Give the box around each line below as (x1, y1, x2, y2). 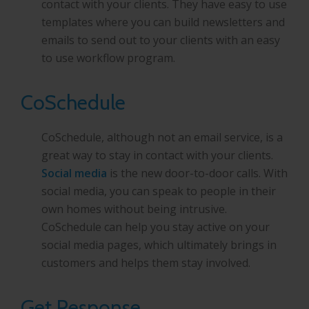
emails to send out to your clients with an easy (41, 32, 280, 48)
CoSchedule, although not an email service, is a (41, 129, 283, 145)
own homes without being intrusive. (41, 201, 227, 217)
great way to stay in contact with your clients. (41, 147, 273, 163)
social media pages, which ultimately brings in (41, 237, 277, 252)
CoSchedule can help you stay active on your (41, 219, 270, 235)
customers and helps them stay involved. (41, 255, 250, 270)
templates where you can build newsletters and (41, 14, 285, 30)
